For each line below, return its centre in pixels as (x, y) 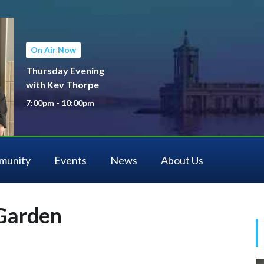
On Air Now (53, 50)
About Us (182, 160)
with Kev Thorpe (62, 85)
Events (70, 160)
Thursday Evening (65, 70)
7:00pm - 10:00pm (60, 103)
